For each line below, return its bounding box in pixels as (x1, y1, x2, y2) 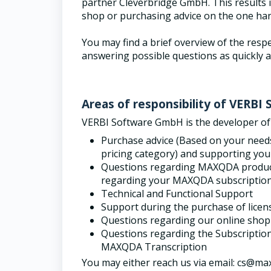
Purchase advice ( (101, 134, 179, 147)
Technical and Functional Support (101, 187, 253, 200)
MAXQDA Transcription (101, 240, 207, 253)
